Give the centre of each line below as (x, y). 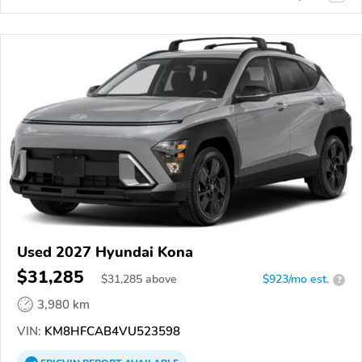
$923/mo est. (296, 280)
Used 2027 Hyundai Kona (105, 253)
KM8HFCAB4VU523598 (111, 332)
